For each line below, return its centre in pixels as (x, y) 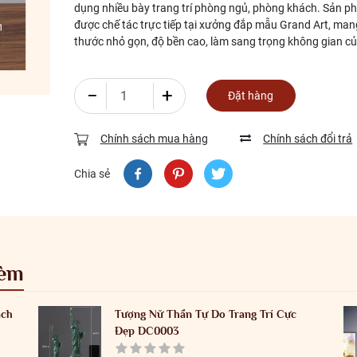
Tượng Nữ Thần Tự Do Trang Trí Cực (206, 314)
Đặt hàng (251, 95)
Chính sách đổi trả (308, 139)
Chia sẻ (92, 173)
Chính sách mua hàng (154, 139)
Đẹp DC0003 (147, 331)
